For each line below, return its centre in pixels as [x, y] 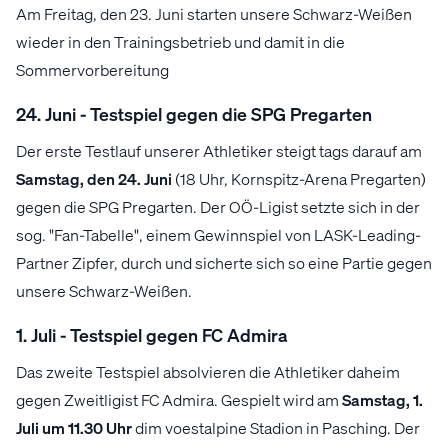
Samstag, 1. [382, 400]
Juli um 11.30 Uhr [75, 428]
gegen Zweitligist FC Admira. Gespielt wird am [179, 400]
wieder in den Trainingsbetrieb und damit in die [180, 42]
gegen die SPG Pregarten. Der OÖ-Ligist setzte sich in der [218, 207]
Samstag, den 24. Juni [94, 179]
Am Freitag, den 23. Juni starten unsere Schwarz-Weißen [214, 14]
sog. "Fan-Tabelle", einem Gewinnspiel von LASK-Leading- [218, 235]
